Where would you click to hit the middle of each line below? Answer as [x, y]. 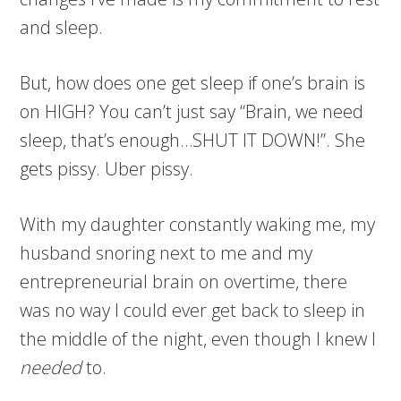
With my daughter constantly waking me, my [198, 225]
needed [51, 368]
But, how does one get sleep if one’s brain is [193, 83]
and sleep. [62, 28]
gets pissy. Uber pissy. [107, 169]
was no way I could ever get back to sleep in [193, 311]
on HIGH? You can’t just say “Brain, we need [192, 112]
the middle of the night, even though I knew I [198, 339]
